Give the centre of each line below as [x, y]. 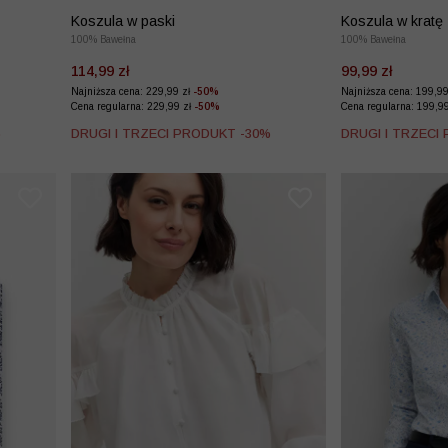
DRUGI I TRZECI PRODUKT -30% [171, 134]
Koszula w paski [123, 21]
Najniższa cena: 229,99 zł [132, 92]
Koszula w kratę [392, 21]
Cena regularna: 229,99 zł [132, 107]
